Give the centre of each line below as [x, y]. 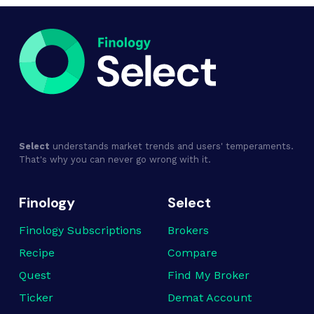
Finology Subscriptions [80, 231]
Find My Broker [209, 275]
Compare [192, 253]
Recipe [37, 253]
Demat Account [210, 298]
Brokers [188, 231]
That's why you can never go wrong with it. [115, 160]
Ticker [36, 298]
